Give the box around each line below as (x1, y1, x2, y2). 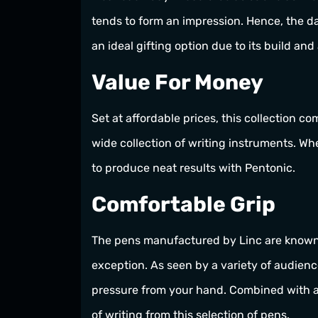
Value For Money (92, 70, 263, 96)
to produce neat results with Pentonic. (92, 161, 295, 175)
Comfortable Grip (92, 192, 275, 218)
